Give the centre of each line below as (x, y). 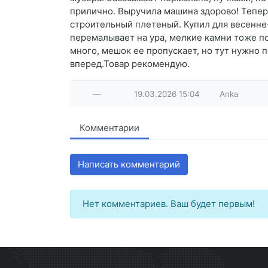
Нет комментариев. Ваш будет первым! (169, 204)
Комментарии (109, 128)
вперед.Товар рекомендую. (130, 64)
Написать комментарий (129, 165)
